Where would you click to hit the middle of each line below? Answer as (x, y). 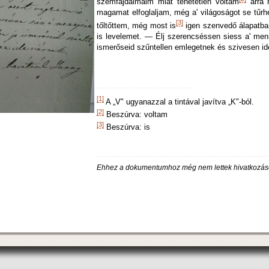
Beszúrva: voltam (136, 115)
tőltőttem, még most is (136, 25)
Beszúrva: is (127, 127)
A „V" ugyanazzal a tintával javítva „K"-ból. (179, 101)
